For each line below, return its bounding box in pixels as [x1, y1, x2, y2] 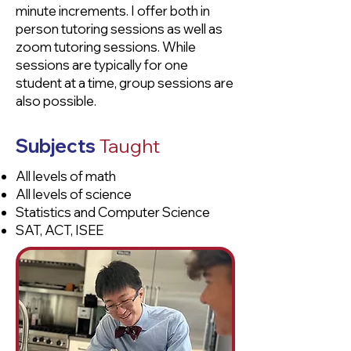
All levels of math [16, 168, 116, 184]
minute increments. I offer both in [16, 2, 210, 19]
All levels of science [16, 186, 132, 202]
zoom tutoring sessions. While [16, 38, 196, 55]
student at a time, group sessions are [16, 74, 233, 91]
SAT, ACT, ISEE [16, 222, 103, 238]
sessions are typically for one [16, 56, 188, 73]
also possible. [16, 92, 99, 109]
